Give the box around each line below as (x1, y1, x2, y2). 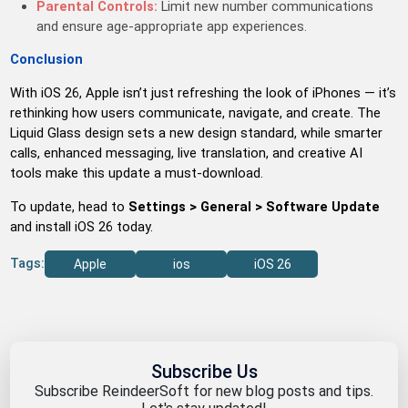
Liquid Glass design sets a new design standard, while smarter (10, 125, 383, 142)
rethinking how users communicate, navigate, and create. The (10, 105, 382, 122)
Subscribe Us (150, 361, 258, 382)
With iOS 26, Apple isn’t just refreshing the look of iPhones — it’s (10, 85, 397, 102)
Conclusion (10, 51, 84, 68)
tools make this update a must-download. (10, 165, 264, 182)
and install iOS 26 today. (10, 218, 154, 235)
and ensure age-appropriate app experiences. (36, 17, 308, 35)
